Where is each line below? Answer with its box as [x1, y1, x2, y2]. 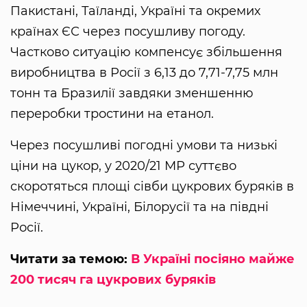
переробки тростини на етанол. [10, 106, 217, 121]
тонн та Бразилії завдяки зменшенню [10, 85, 254, 101]
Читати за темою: [10, 251, 131, 267]
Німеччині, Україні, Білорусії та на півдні [10, 199, 269, 214]
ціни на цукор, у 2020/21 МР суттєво [10, 158, 236, 173]
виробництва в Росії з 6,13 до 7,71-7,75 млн [10, 64, 278, 80]
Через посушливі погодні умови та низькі [10, 137, 278, 153]
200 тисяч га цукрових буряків [10, 271, 216, 287]
